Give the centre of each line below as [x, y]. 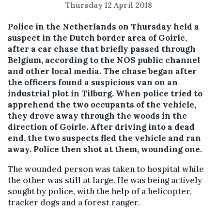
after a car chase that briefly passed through [102, 49]
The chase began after [150, 71]
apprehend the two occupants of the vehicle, [102, 105]
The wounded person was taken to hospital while [106, 169]
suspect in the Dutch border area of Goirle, [97, 38]
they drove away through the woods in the [97, 116]
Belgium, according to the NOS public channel [104, 60]
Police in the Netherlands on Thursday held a [103, 27]
